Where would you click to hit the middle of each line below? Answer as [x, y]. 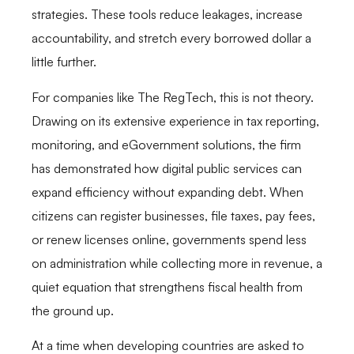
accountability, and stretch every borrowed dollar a [171, 38]
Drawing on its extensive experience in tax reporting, [175, 121]
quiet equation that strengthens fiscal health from [167, 286]
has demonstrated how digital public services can [167, 168]
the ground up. [73, 310]
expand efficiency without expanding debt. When [168, 192]
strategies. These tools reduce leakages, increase [167, 15]
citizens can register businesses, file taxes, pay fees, [173, 215]
